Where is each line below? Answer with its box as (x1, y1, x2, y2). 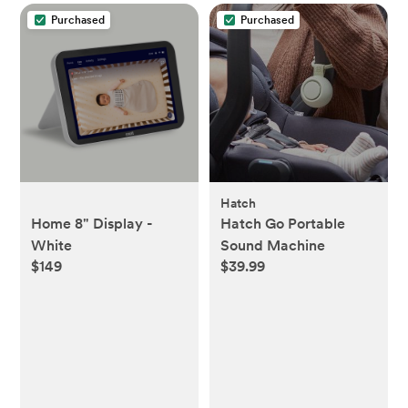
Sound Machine (220, 236, 325, 254)
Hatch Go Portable (220, 214, 345, 232)
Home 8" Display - (31, 214, 154, 232)
